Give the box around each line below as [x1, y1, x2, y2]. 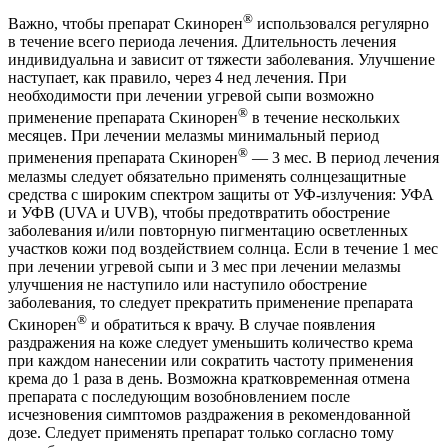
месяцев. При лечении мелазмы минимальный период [8, 127, 379, 145]
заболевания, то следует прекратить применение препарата [8, 293, 413, 311]
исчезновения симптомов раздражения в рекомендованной [8, 405, 411, 423]
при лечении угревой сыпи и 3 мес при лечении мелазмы [8, 257, 401, 275]
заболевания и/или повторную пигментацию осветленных [8, 221, 408, 239]
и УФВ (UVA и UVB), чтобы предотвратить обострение [8, 203, 390, 221]
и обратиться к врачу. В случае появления [87, 315, 375, 333]
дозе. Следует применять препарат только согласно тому [8, 423, 394, 441]
